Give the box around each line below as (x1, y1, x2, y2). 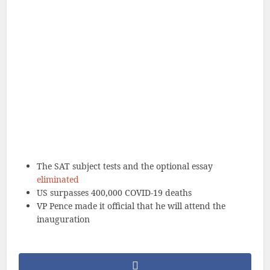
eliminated (37, 174, 80, 185)
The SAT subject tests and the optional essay (37, 160, 213, 172)
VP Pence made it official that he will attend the (37, 200, 226, 212)
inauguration (37, 213, 90, 225)
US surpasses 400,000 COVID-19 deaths (37, 187, 192, 198)
